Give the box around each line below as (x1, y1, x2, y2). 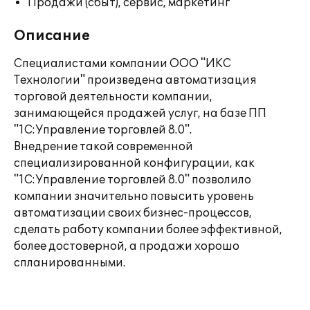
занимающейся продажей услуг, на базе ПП (14, 107, 266, 120)
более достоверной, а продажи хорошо (14, 239, 239, 253)
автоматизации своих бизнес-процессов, (14, 206, 252, 220)
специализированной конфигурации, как (14, 156, 255, 170)
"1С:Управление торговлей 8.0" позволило (14, 173, 251, 187)
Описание (14, 28, 90, 44)
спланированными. (14, 256, 125, 270)
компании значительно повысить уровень (14, 190, 254, 203)
